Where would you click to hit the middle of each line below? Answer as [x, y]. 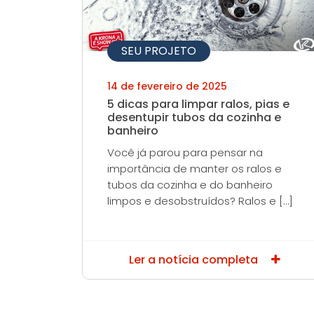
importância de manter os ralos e [194, 169]
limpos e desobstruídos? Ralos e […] [200, 201]
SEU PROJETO [159, 51]
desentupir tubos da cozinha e [194, 117]
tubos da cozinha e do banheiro [190, 185]
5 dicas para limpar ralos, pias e [198, 104]
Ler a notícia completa [195, 260]
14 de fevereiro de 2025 [167, 86]
